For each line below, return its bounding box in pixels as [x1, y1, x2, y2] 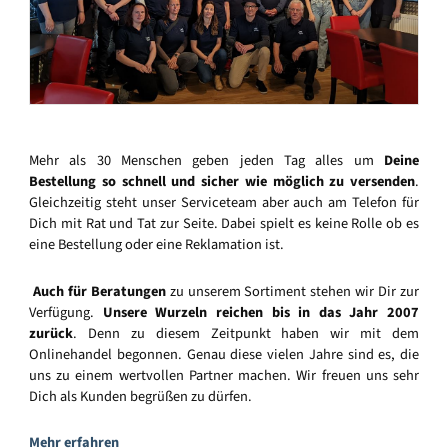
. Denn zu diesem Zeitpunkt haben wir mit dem [73, 322, 419, 344]
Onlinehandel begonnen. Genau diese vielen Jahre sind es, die [29, 343, 419, 365]
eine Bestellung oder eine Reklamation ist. [29, 234, 284, 256]
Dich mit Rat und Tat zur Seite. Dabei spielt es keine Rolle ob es [29, 213, 419, 235]
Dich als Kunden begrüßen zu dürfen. [29, 385, 252, 407]
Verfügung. [29, 301, 103, 323]
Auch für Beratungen [32, 280, 166, 302]
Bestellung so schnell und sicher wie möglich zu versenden [29, 171, 415, 193]
